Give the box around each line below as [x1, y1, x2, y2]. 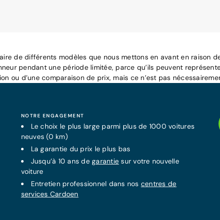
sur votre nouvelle [119, 157, 179, 165]
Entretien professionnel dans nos [30, 179, 141, 188]
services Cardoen [21, 190, 79, 198]
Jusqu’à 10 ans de [30, 157, 92, 165]
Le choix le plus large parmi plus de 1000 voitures [30, 122, 195, 131]
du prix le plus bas [67, 144, 131, 153]
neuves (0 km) [21, 132, 68, 141]
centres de [140, 179, 177, 188]
